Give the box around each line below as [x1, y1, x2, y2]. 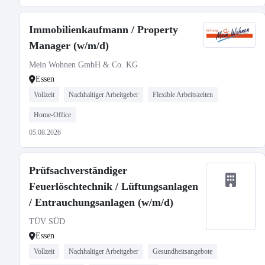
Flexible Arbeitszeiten [153, 91, 213, 99]
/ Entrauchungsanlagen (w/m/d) [29, 196, 173, 208]
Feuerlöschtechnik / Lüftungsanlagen [29, 180, 198, 192]
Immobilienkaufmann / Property [29, 24, 178, 35]
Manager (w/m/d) [29, 40, 109, 51]
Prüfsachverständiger [29, 164, 127, 176]
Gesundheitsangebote [153, 247, 212, 256]
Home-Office [34, 111, 71, 119]
